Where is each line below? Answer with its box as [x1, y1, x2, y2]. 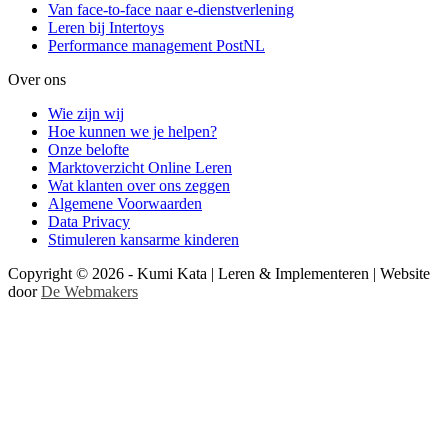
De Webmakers [41, 282, 138, 300]
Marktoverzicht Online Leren [48, 158, 232, 176]
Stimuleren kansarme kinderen [48, 230, 239, 248]
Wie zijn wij [48, 104, 124, 122]
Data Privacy [48, 212, 130, 230]
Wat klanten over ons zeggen [48, 176, 230, 194]
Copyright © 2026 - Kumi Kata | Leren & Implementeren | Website [8, 264, 430, 282]
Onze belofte [48, 140, 129, 158]
